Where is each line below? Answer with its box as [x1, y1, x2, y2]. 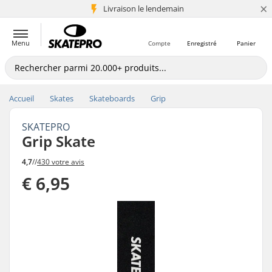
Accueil [9, 93, 34, 104]
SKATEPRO [22, 120, 70, 134]
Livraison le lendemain [103, 3, 184, 14]
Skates [50, 93, 73, 104]
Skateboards [89, 93, 135, 104]
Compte [148, 39, 171, 47]
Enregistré [186, 39, 217, 47]
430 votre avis [37, 156, 84, 167]
